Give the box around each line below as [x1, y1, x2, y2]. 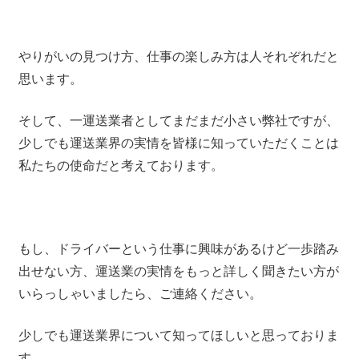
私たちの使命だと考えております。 [18, 156, 224, 175]
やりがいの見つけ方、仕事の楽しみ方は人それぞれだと [18, 47, 339, 66]
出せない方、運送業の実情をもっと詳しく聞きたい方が [18, 262, 339, 280]
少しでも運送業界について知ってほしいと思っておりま [18, 326, 339, 345]
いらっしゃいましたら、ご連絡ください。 [18, 284, 262, 303]
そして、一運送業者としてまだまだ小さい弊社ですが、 [18, 111, 339, 130]
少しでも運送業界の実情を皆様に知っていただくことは [18, 134, 339, 152]
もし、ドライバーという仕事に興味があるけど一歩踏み [18, 240, 339, 258]
